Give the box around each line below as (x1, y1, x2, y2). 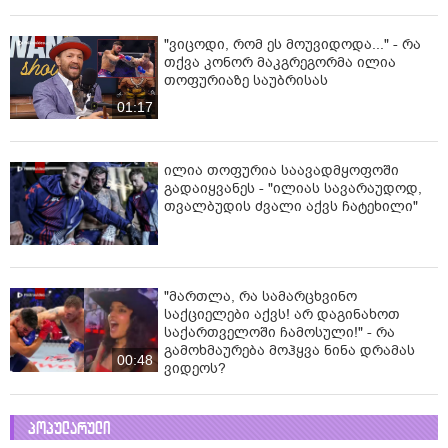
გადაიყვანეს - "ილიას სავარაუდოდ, (164, 179, 422, 199)
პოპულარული (28, 418, 111, 440)
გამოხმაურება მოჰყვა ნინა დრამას (164, 341, 415, 361)
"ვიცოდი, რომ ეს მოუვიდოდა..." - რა (164, 34, 421, 54)
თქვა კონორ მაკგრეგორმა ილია (164, 52, 396, 72)
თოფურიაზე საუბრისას (164, 70, 328, 90)
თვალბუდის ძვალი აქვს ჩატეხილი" (164, 197, 418, 217)
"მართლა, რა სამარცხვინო (164, 287, 357, 307)
